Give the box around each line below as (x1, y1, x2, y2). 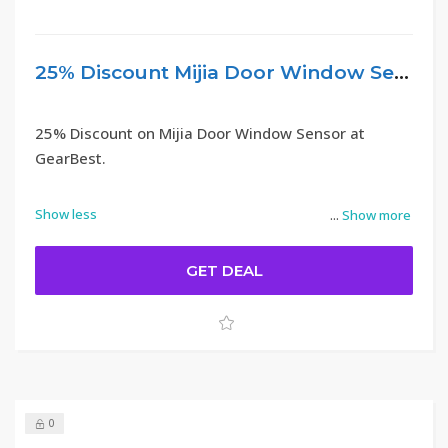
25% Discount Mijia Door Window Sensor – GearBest (394, 61, 409, 84)
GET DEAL (185, 261, 263, 280)
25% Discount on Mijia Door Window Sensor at (35, 123, 365, 143)
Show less (35, 205, 97, 223)
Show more (342, 206, 411, 224)
